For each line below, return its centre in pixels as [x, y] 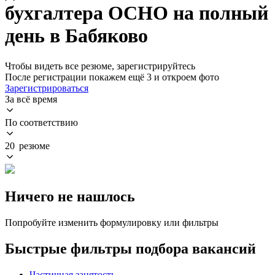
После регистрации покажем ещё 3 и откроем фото [112, 77]
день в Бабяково [76, 36]
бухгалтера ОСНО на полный [137, 13]
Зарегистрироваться [47, 88]
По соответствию [41, 122]
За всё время [31, 99]
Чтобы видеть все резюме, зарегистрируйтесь [100, 66]
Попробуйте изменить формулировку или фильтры [112, 222]
